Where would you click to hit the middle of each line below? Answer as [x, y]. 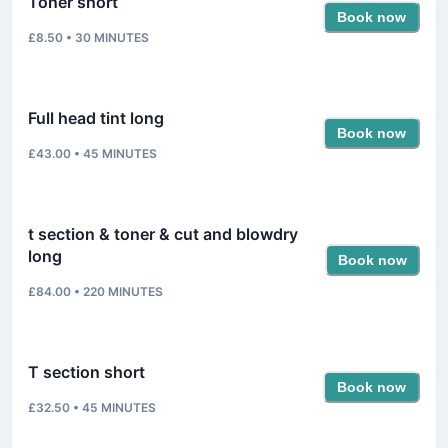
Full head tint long [96, 117]
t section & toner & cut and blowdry [163, 233]
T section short [86, 371]
